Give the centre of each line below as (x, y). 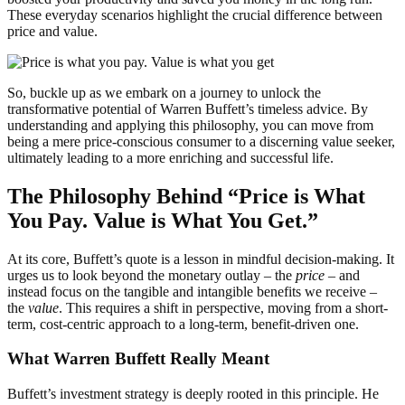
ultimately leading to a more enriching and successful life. (170, 157)
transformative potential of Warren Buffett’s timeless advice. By (188, 108)
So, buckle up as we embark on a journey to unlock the (164, 92)
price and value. (52, 31)
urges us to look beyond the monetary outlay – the (151, 275)
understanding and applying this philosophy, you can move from (190, 125)
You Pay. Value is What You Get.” (163, 220)
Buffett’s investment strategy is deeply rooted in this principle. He (193, 393)
